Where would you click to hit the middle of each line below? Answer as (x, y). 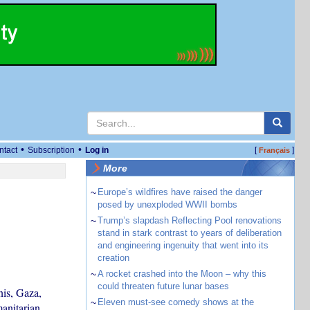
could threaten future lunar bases (163, 286)
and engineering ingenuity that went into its (183, 245)
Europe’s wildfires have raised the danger (180, 192)
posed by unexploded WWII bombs (167, 204)
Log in (97, 150)
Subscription (51, 150)
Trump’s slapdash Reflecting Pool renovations (189, 220)
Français (274, 150)
